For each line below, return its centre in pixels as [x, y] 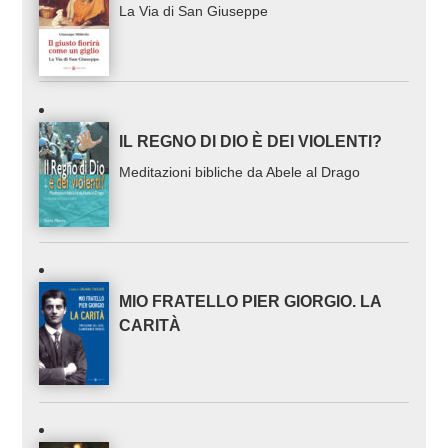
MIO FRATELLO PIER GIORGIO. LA [250, 302]
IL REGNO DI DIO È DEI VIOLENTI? [251, 141]
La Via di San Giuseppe [194, 11]
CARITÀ [150, 326]
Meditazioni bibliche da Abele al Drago [240, 171]
